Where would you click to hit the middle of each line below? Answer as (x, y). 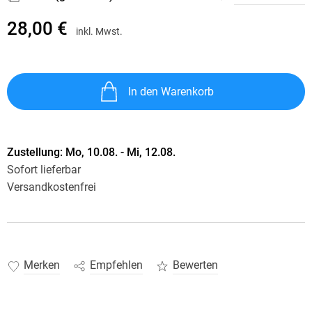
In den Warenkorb (171, 92)
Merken (41, 265)
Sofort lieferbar (44, 170)
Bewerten (195, 265)
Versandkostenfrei (51, 187)
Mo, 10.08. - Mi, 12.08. (120, 152)
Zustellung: (36, 152)
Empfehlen (116, 265)
